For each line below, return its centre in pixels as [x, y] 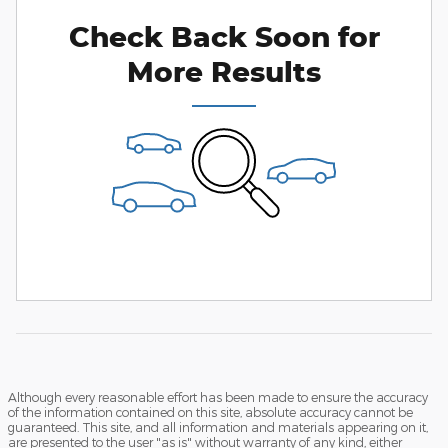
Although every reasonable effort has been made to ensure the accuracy [218, 396]
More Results [224, 71]
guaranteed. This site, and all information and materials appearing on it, [218, 426]
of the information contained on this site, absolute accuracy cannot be [210, 411]
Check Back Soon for [224, 36]
